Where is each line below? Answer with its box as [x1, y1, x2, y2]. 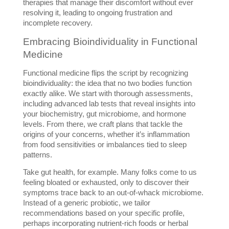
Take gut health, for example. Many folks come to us [22, 168, 197, 177]
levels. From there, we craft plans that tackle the [22, 120, 182, 129]
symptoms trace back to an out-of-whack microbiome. [22, 189, 203, 197]
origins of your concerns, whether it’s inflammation [22, 130, 190, 139]
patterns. [22, 151, 52, 159]
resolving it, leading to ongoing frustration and [22, 9, 172, 17]
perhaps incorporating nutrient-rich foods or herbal [22, 219, 188, 228]
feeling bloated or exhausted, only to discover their [22, 178, 189, 187]
